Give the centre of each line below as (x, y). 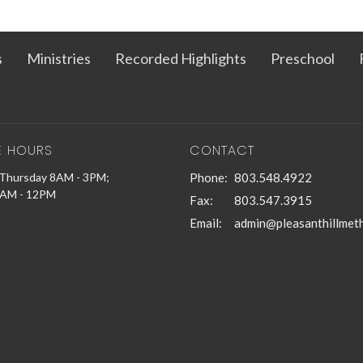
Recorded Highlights (181, 59)
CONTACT (222, 151)
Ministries (59, 59)
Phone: (209, 177)
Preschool (303, 59)
